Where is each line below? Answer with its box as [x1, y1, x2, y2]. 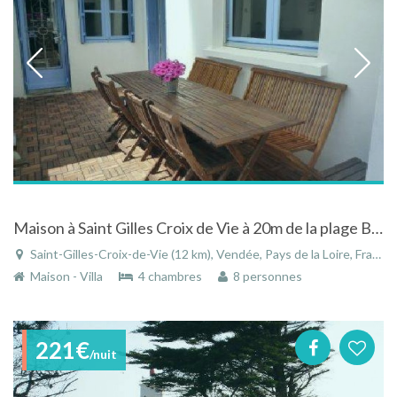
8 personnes [228, 268, 302, 284]
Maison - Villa [25, 268, 105, 284]
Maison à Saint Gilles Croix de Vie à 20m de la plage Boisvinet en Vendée [371, 217, 383, 237]
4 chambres [133, 268, 205, 284]
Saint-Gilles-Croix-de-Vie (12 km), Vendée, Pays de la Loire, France [27, 245, 372, 261]
